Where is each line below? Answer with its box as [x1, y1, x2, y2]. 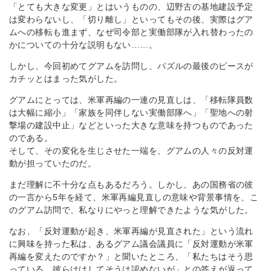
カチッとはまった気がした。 [9, 74, 123, 83]
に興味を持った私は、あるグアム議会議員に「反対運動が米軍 [9, 239, 253, 249]
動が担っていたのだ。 [9, 158, 97, 168]
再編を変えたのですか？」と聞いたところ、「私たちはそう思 [9, 252, 253, 261]
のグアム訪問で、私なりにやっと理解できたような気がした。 [9, 205, 253, 215]
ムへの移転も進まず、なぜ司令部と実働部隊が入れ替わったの [9, 27, 253, 37]
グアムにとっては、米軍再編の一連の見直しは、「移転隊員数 [9, 95, 253, 105]
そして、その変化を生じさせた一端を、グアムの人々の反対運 [9, 146, 253, 155]
